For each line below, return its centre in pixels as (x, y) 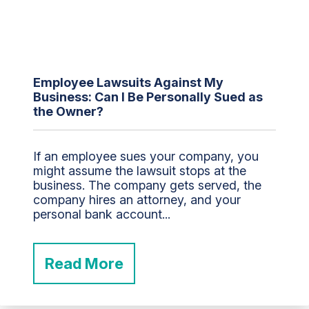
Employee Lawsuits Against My (128, 82)
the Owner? (68, 111)
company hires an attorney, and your (137, 199)
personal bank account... (102, 214)
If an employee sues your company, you (146, 156)
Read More (84, 263)
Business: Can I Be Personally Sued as (148, 97)
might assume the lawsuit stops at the (140, 170)
